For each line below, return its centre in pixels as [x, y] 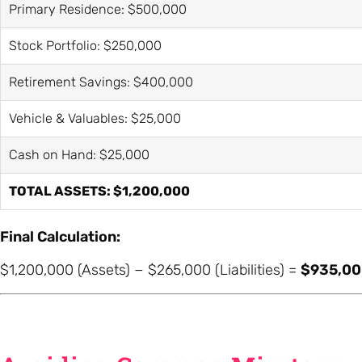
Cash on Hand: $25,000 [79, 154]
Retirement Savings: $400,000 [101, 82]
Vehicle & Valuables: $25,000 [95, 118]
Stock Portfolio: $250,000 [85, 45]
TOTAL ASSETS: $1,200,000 [99, 191]
